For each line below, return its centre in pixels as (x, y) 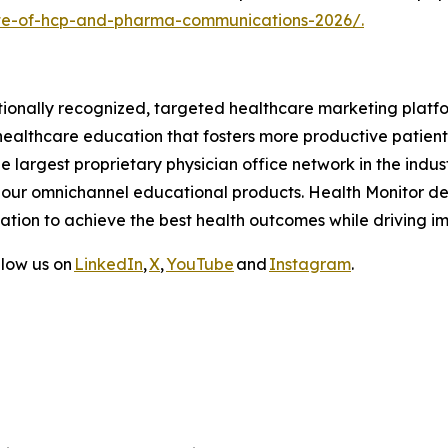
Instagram (310, 263)
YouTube (200, 263)
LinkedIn (108, 263)
